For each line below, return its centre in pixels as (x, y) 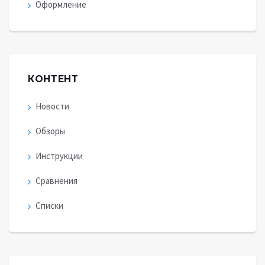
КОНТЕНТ (53, 79)
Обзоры (50, 131)
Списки (49, 206)
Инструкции (59, 156)
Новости (52, 106)
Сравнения (56, 181)
